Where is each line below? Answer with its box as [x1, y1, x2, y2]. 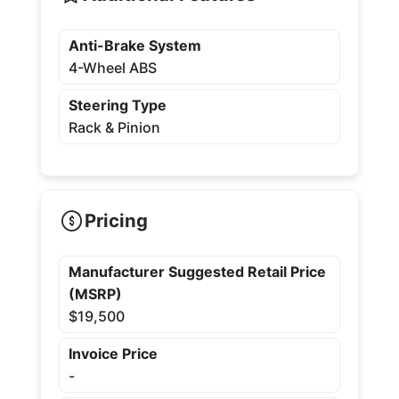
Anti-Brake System [68, 36, 201, 54]
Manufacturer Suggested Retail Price [68, 262, 326, 281]
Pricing [84, 209, 148, 232]
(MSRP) [68, 284, 122, 303]
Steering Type [68, 95, 167, 114]
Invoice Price [68, 344, 158, 362]
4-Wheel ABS [68, 58, 157, 77]
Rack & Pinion [68, 118, 160, 136]
